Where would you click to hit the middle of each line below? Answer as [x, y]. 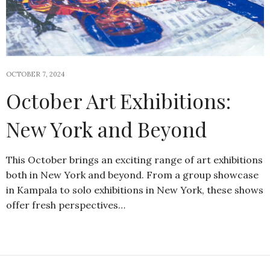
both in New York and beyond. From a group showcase [132, 174]
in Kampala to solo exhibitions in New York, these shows [135, 190]
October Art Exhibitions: [118, 100]
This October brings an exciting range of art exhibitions [134, 159]
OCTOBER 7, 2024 [35, 74]
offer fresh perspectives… [66, 205]
